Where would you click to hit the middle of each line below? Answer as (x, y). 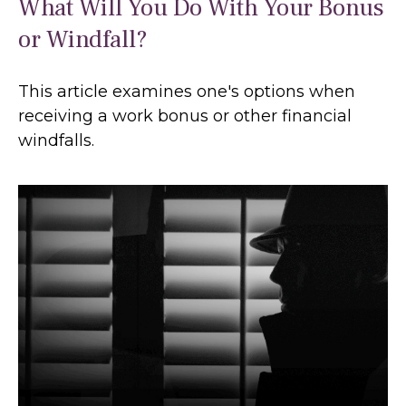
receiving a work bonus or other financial (185, 116)
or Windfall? (83, 40)
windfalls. (56, 141)
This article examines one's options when (187, 92)
